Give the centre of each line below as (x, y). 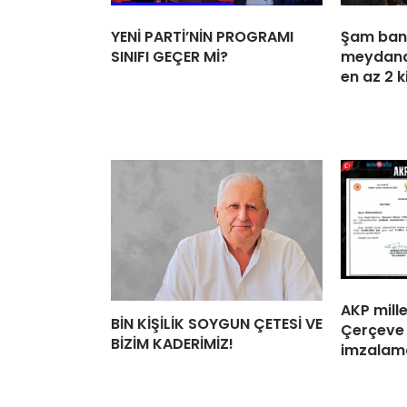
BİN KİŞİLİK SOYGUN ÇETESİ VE (217, 324)
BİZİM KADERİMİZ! (172, 344)
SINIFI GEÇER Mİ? (169, 57)
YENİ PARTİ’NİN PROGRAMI (202, 37)
